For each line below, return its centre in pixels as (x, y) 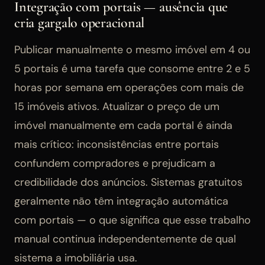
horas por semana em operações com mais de (129, 87)
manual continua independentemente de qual (125, 239)
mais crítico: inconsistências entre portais (117, 144)
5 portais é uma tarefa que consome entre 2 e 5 (132, 68)
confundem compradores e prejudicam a (115, 163)
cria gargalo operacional (80, 22)
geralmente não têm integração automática (121, 201)
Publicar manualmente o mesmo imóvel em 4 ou (132, 49)
